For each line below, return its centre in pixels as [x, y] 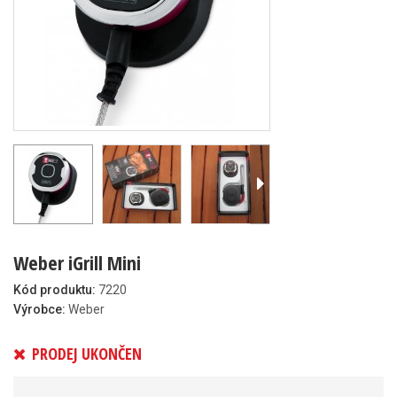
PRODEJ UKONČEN [85, 354]
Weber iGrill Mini [77, 262]
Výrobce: [39, 309]
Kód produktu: [54, 290]
